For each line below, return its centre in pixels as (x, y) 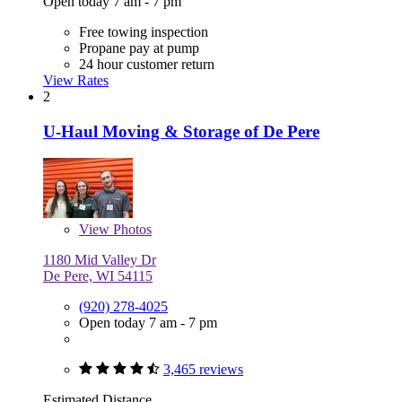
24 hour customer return (147, 65)
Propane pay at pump (139, 48)
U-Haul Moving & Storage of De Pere (181, 131)
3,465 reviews (203, 370)
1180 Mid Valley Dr (100, 260)
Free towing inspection (144, 32)
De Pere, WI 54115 (98, 276)
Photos (131, 230)
